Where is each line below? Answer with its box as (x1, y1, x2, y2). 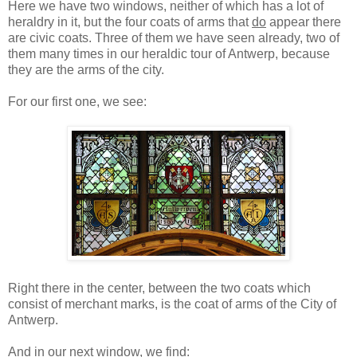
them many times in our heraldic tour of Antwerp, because (8, 47, 330, 61)
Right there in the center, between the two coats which (8, 281, 311, 296)
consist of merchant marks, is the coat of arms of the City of (8, 297, 336, 312)
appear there (266, 15, 341, 29)
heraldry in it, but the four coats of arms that (8, 15, 252, 29)
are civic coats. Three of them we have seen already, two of (8, 31, 339, 45)
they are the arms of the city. (8, 63, 164, 77)
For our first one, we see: (8, 95, 147, 109)
